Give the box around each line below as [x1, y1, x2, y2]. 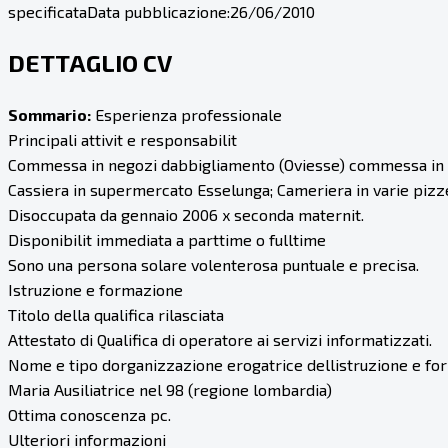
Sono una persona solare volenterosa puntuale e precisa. [8, 254, 419, 274]
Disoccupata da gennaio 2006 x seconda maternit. [8, 204, 364, 224]
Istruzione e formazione [8, 279, 183, 299]
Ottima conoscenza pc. [8, 404, 171, 424]
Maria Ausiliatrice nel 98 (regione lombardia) [8, 379, 332, 399]
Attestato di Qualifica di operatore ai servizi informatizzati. [8, 329, 432, 349]
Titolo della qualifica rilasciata [8, 304, 224, 324]
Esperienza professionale [91, 104, 282, 124]
